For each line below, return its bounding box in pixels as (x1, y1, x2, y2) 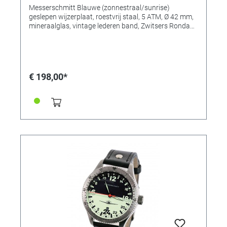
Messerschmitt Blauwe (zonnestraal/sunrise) (29, 3, 170, 12)
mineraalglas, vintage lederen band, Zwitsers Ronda (29, 21, 190, 30)
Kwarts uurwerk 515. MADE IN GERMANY (29, 30, 159, 39)
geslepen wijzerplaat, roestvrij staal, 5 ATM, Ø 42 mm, (29, 12, 58, 21)
